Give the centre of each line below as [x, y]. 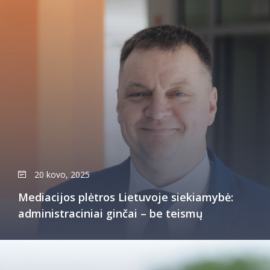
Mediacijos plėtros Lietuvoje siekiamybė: [126, 197]
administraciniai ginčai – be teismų [110, 213]
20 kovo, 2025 [62, 174]
